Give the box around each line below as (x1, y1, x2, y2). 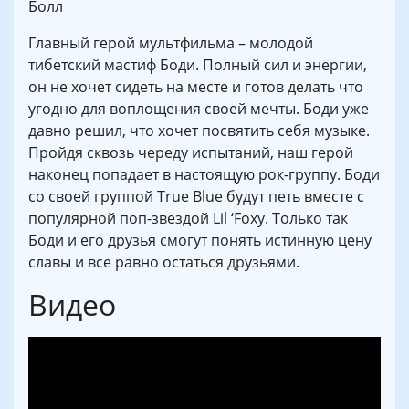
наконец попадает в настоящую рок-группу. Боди (28, 164, 380, 184)
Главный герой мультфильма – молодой (28, 33, 313, 53)
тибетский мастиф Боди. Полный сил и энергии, (28, 55, 367, 75)
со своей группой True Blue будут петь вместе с (28, 186, 364, 206)
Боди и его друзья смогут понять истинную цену (28, 230, 372, 250)
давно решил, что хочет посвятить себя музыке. (28, 121, 370, 141)
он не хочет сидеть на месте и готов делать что (28, 77, 363, 97)
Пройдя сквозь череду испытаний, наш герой (28, 142, 353, 163)
